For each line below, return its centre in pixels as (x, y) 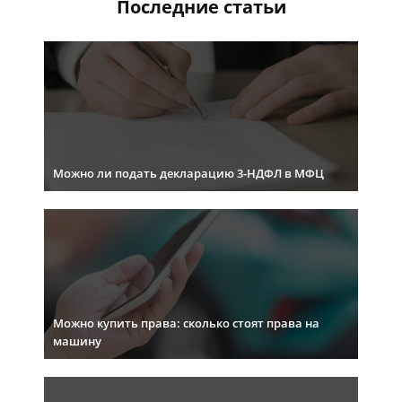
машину (77, 341)
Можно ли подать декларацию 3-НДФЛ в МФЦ (188, 174)
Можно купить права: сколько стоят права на (186, 323)
